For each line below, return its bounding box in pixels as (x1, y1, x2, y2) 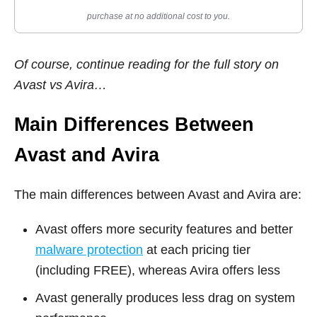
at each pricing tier (143, 242, 250, 257)
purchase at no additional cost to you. (87, 11, 230, 21)
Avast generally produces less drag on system (35, 290, 295, 305)
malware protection (35, 242, 143, 257)
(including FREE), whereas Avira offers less (35, 263, 280, 277)
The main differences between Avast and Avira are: (14, 187, 301, 202)
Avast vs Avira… (14, 77, 107, 92)
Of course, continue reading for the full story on (14, 57, 279, 71)
